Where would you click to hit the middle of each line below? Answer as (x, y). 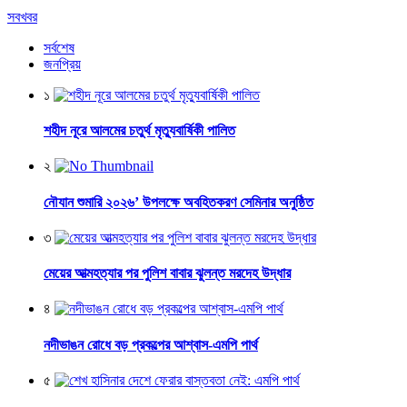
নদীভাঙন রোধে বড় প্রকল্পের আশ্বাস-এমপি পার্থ (151, 344)
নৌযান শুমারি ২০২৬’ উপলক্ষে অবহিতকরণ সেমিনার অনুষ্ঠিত (179, 202)
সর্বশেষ (59, 47)
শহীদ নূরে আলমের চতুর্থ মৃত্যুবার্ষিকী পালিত (139, 131)
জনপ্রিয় (62, 64)
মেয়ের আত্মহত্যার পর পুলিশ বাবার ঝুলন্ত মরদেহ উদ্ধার (167, 273)
